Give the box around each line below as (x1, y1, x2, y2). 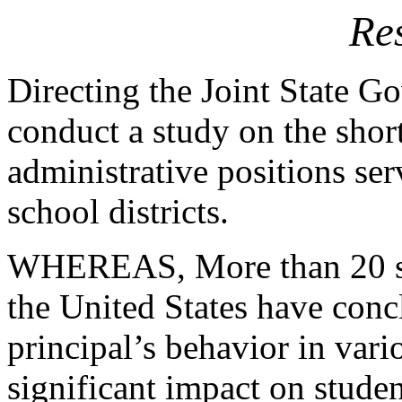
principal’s (7, 328, 156, 366)
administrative (7, 152, 208, 190)
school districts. (7, 192, 229, 231)
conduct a (7, 111, 144, 150)
